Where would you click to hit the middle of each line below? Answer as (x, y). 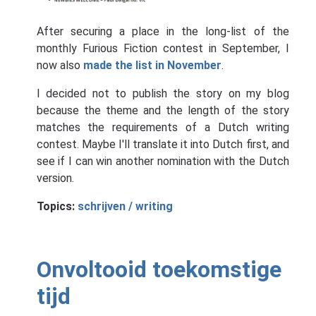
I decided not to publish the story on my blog (163, 93)
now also (60, 65)
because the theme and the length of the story (163, 110)
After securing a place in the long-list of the (163, 31)
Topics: (57, 206)
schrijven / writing (125, 206)
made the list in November (152, 65)
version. (55, 178)
